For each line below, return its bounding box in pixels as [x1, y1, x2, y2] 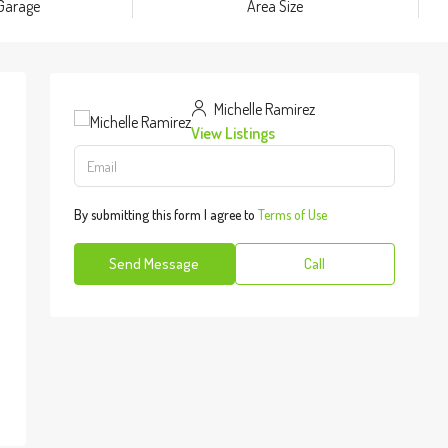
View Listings [191, 123, 275, 143]
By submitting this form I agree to [74, 206, 258, 223]
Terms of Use [258, 206, 327, 223]
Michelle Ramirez [211, 99, 315, 119]
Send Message [109, 254, 200, 273]
